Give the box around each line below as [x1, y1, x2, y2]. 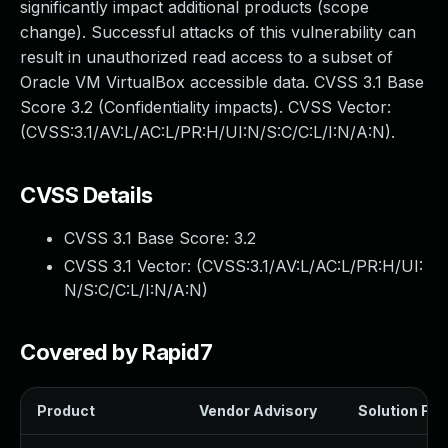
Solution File [358, 402, 446, 419]
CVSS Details [20, 182, 153, 208]
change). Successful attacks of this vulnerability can [20, 22, 416, 42]
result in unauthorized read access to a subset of [20, 47, 393, 67]
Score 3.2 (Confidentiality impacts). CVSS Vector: [20, 97, 391, 117]
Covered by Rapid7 [20, 339, 213, 365]
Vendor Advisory [199, 402, 317, 419]
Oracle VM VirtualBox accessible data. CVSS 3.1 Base [20, 72, 424, 92]
